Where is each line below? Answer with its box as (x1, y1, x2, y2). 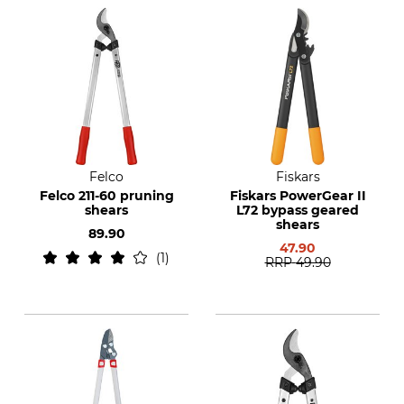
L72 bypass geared (236, 202, 359, 218)
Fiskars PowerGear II (229, 188, 366, 204)
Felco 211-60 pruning (39, 188, 174, 204)
